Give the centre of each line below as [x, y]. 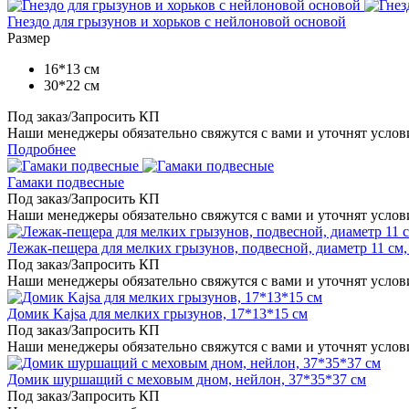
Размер [29, 37]
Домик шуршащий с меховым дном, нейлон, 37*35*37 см [187, 379]
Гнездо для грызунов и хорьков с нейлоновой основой [177, 21]
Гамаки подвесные [66, 182]
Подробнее [42, 149]
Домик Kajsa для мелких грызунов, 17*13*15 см [157, 313]
